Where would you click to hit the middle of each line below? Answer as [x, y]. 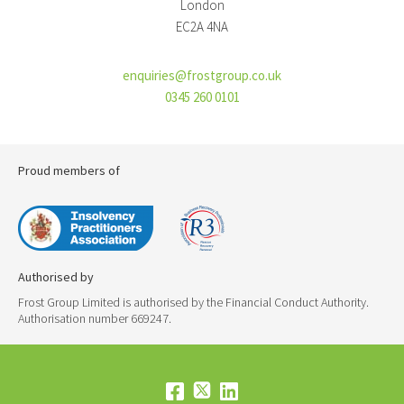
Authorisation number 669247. [95, 318]
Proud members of [69, 170]
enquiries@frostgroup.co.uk [202, 75]
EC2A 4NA [202, 27]
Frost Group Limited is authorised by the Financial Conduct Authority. [193, 302]
